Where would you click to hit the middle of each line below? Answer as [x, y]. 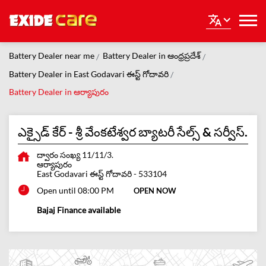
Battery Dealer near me [52, 56]
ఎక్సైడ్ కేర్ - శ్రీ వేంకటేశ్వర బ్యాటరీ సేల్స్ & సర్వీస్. [133, 132]
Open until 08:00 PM [75, 191]
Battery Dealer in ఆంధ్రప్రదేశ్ [152, 56]
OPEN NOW [155, 191]
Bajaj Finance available [79, 210]
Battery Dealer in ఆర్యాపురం [59, 92]
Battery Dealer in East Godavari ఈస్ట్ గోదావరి [89, 74]
